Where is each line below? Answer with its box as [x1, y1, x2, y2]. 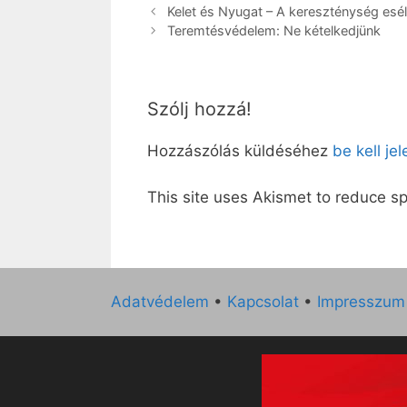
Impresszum [317, 293, 405, 312]
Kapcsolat [227, 293, 299, 312]
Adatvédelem [111, 293, 209, 312]
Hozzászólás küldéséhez [147, 142, 333, 161]
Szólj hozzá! [147, 98, 252, 121]
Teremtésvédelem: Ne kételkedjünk [166, 23, 381, 39]
